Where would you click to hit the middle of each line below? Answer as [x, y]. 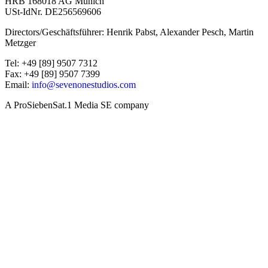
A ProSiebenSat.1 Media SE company [77, 105]
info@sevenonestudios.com [84, 84]
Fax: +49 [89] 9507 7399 [52, 74]
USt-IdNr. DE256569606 [53, 11]
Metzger [20, 42]
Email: [18, 84]
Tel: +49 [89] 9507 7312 [51, 63]
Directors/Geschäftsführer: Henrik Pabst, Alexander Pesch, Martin [129, 32]
